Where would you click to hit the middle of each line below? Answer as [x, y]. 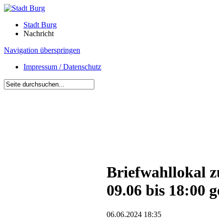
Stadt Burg [40, 25]
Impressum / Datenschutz [62, 67]
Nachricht [39, 33]
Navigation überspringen [42, 50]
